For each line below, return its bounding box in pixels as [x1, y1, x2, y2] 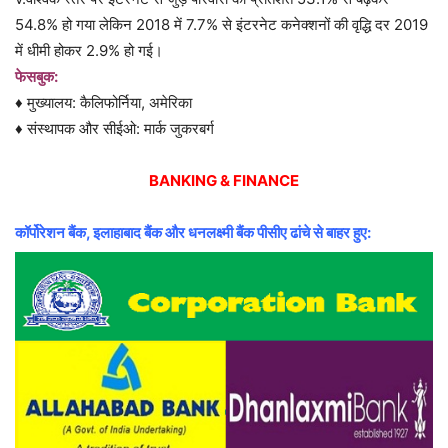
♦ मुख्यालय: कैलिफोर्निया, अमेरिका [15, 93, 192, 113]
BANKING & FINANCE [149, 171, 299, 191]
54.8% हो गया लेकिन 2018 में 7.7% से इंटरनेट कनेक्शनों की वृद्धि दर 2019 [15, 15, 428, 35]
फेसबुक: [15, 67, 58, 87]
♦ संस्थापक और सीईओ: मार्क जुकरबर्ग [15, 119, 214, 139]
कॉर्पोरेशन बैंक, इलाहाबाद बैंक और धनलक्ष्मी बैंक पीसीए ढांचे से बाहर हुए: [15, 223, 371, 243]
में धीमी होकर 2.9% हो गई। [15, 41, 163, 61]
